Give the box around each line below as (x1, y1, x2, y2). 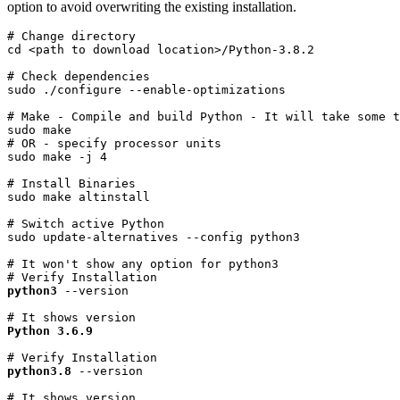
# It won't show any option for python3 (7, 256, 279, 271)
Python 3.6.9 (7, 323, 93, 337)
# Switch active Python (7, 216, 164, 230)
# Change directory (7, 29, 136, 43)
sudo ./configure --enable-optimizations (7, 82, 286, 96)
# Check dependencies (7, 69, 150, 83)
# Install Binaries (7, 176, 136, 190)
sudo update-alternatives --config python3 (7, 229, 300, 244)
